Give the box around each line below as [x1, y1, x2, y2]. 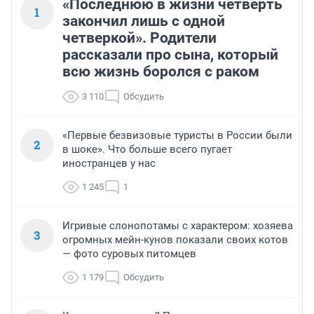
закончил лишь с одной [62, 13, 225, 30]
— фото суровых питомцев [62, 247, 196, 261]
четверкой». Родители [62, 29, 217, 47]
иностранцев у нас [62, 157, 156, 170]
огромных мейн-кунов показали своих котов [62, 233, 288, 247]
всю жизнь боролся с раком [62, 63, 259, 81]
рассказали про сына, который [62, 46, 278, 64]
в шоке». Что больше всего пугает [62, 143, 232, 156]
